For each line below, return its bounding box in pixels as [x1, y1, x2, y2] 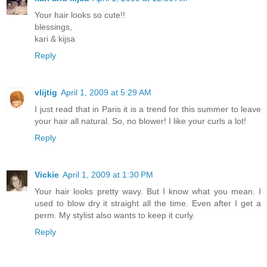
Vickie [35, 169, 59, 179]
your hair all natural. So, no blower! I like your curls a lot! [35, 116, 246, 126]
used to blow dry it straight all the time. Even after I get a [35, 198, 261, 208]
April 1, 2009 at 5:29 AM [61, 87, 151, 97]
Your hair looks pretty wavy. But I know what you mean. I [35, 186, 261, 196]
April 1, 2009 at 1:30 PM [63, 169, 153, 179]
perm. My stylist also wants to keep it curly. [35, 210, 195, 220]
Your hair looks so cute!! [35, 10, 125, 20]
